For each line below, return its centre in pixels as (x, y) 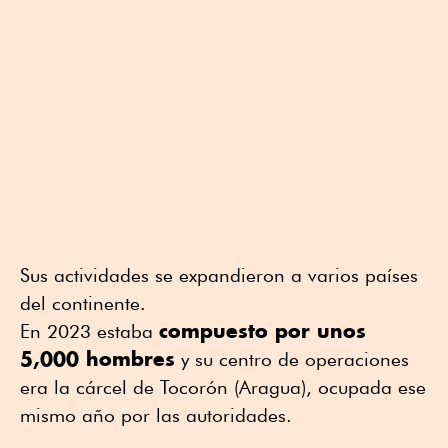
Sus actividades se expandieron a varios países (219, 275)
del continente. (83, 303)
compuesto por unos (262, 331)
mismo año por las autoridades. (156, 415)
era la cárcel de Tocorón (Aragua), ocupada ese (223, 387)
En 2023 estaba (89, 331)
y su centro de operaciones (292, 359)
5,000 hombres (97, 359)
